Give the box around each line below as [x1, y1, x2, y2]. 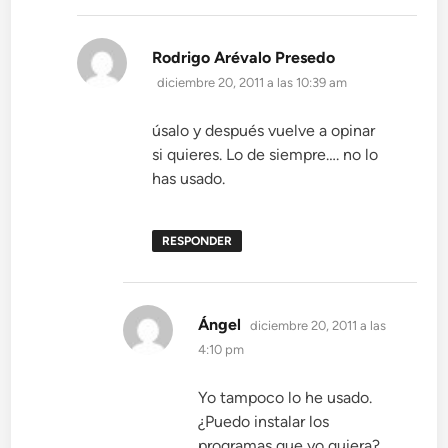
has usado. [152, 169, 226, 189]
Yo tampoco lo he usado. [198, 388, 373, 408]
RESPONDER [162, 234, 233, 249]
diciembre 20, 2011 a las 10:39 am [157, 75, 348, 91]
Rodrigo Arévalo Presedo [152, 48, 336, 68]
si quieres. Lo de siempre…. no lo [152, 145, 379, 165]
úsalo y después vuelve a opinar [152, 121, 376, 141]
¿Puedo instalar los [198, 412, 330, 432]
